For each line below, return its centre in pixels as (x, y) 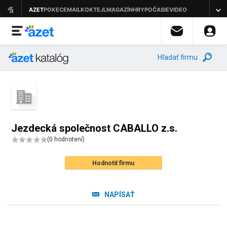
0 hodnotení (66, 139)
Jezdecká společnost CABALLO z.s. (94, 128)
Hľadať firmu (178, 57)
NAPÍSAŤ (119, 195)
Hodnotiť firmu (113, 163)
